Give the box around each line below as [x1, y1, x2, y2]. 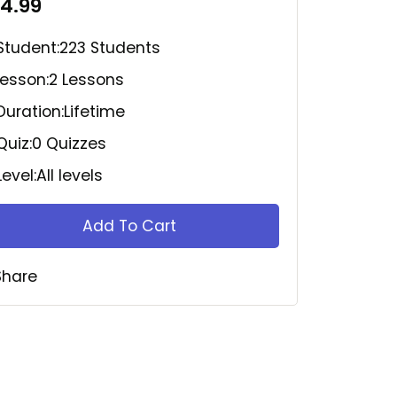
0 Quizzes [32, 132, 106, 154]
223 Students [59, 36, 160, 58]
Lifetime [64, 100, 125, 122]
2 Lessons [49, 68, 124, 90]
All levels [36, 164, 103, 186]
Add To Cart [82, 214, 176, 237]
